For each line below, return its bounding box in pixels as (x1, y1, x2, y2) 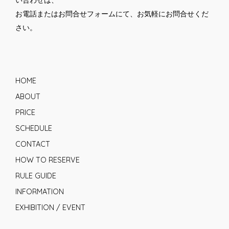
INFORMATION (15, 187, 64, 196)
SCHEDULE (15, 123, 52, 133)
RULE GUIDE (15, 171, 56, 180)
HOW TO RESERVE (15, 155, 80, 165)
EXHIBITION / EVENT (15, 202, 85, 212)
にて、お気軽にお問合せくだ (116, 9, 209, 18)
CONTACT (15, 139, 50, 149)
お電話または (15, 9, 58, 18)
